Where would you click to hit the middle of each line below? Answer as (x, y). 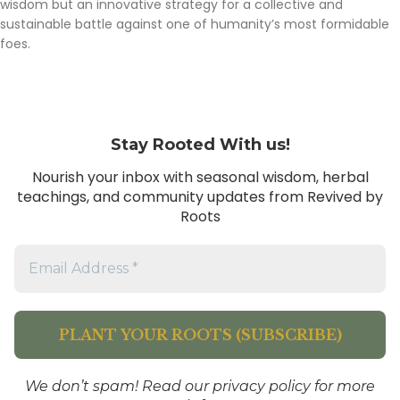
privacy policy (262, 386)
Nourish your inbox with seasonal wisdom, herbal (200, 177)
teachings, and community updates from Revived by (200, 196)
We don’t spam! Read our (119, 386)
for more (343, 386)
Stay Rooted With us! (200, 145)
